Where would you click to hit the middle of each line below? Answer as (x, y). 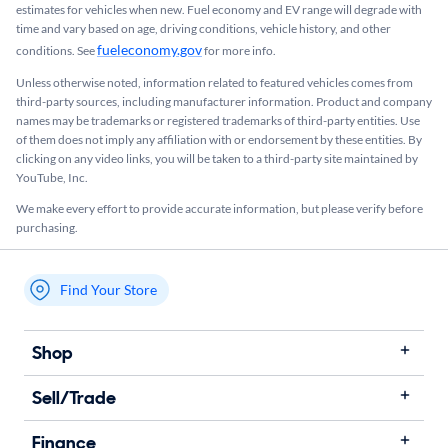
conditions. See (56, 50)
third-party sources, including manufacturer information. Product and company (224, 101)
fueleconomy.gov (149, 49)
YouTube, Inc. (52, 177)
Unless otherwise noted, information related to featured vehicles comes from (214, 82)
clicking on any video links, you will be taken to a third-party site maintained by (217, 158)
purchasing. (47, 227)
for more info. (239, 50)
